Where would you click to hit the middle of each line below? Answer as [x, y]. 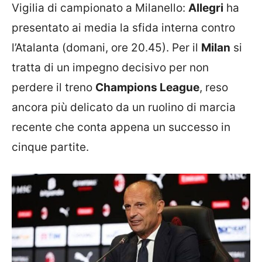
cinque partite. [50, 147]
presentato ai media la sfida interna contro [123, 27]
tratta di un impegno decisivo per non [110, 67]
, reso [214, 87]
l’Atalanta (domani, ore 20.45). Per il [106, 47]
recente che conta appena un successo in [121, 127]
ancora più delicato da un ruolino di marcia [124, 107]
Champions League [147, 87]
